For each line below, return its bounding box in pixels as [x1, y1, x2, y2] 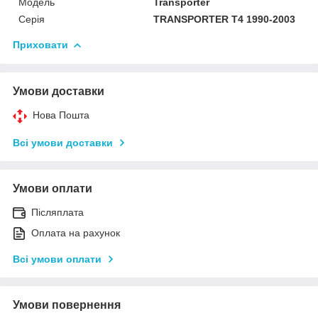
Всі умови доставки [13, 136, 113, 148]
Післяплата [31, 206, 84, 218]
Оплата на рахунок [31, 226, 120, 238]
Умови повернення [13, 298, 121, 311]
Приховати [13, 38, 68, 50]
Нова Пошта [33, 109, 89, 121]
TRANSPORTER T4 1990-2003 [153, 13, 296, 25]
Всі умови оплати [13, 253, 102, 265]
